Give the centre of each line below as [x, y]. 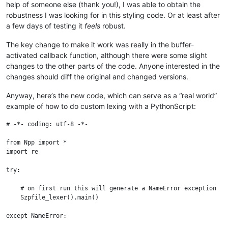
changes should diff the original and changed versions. [97, 77]
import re [22, 152]
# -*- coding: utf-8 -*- [47, 124]
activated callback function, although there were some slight [107, 55]
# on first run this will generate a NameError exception [111, 189]
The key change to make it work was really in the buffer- [100, 45]
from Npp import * [36, 143]
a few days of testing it [45, 26]
